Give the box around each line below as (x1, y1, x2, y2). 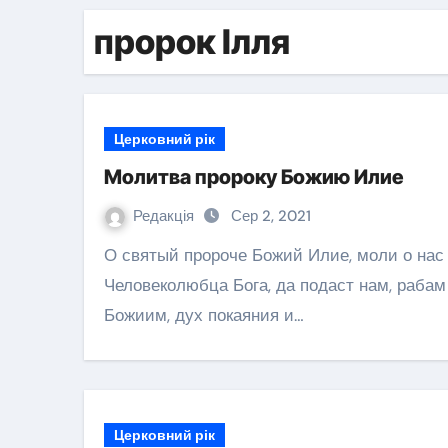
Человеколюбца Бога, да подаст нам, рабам (104, 274, 446, 296)
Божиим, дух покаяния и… (104, 304, 304, 326)
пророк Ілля (94, 21, 290, 62)
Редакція (133, 206, 198, 226)
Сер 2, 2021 (231, 206, 311, 226)
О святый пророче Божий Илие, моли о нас (104, 244, 117, 266)
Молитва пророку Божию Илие (104, 165, 403, 189)
